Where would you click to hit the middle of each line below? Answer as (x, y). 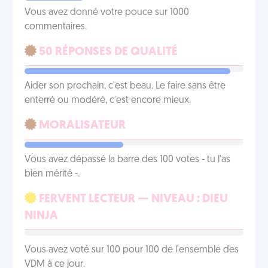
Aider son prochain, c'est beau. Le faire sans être (125, 86)
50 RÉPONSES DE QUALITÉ (107, 52)
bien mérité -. (52, 174)
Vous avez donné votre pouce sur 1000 (107, 13)
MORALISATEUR (81, 126)
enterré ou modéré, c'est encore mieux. (108, 100)
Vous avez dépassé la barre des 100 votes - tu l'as (127, 160)
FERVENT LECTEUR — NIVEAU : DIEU (132, 199)
